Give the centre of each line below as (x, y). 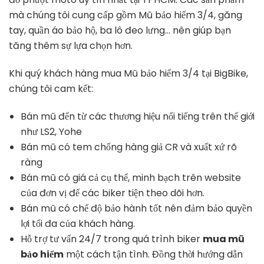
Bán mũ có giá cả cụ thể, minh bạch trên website (131, 178)
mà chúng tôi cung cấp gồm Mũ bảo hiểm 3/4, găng (126, 15)
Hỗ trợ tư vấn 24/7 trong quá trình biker (112, 239)
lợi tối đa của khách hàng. (79, 224)
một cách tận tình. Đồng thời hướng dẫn (153, 255)
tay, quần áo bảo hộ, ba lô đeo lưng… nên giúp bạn (120, 31)
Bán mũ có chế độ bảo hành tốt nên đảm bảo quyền (136, 209)
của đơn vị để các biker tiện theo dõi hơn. (114, 193)
